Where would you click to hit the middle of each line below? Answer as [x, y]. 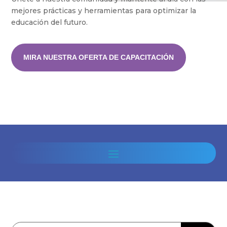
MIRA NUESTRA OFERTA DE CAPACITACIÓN [99, 58]
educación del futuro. [50, 23]
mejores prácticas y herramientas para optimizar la [104, 11]
